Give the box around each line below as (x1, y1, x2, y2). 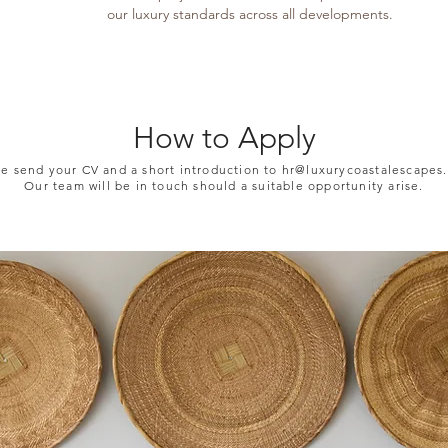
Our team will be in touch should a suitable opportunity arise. (24, 178, 424, 193)
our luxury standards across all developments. (107, 5, 393, 23)
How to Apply (132, 120, 316, 156)
